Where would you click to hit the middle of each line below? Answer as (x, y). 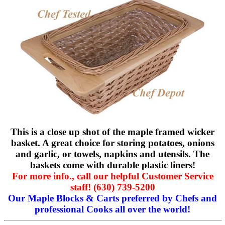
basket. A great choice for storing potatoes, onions (113, 143)
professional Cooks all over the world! (113, 209)
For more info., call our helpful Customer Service (113, 176)
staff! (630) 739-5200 (113, 187)
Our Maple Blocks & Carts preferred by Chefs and (113, 198)
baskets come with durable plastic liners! (113, 165)
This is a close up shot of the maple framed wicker (113, 132)
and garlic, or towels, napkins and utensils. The (113, 154)
